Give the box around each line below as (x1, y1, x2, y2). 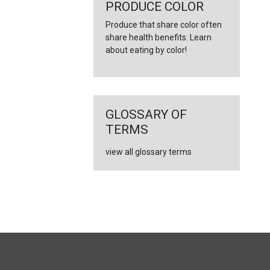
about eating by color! (105, 45, 187, 55)
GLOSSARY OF (105, 107, 187, 122)
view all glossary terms (105, 147, 192, 157)
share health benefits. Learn (105, 33, 212, 42)
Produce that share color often (105, 20, 222, 30)
